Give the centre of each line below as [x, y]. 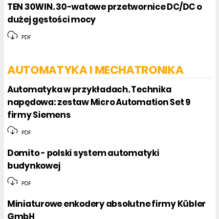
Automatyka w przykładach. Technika [89, 89]
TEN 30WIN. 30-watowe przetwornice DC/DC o [105, 7]
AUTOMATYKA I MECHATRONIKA [96, 70]
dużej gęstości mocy [52, 20]
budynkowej [34, 165]
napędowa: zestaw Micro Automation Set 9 [99, 102]
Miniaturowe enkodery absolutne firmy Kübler [107, 204]
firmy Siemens [39, 115]
